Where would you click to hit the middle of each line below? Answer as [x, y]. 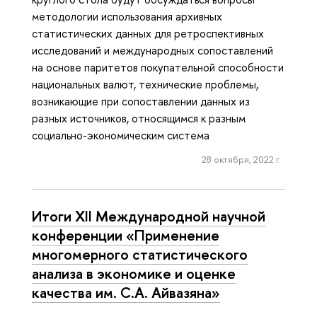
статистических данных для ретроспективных [148, 33]
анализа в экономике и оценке [134, 273]
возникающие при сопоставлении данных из [141, 101]
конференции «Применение [126, 235]
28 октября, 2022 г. [241, 160]
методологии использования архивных [127, 16]
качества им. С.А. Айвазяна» [126, 292]
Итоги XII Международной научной [149, 215]
